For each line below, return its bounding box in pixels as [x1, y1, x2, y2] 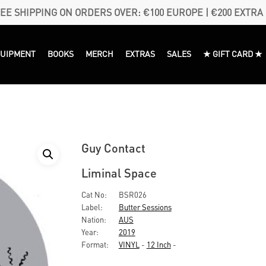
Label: [81, 202, 103, 212]
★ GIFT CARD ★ [203, 47, 263, 59]
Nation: [81, 214, 106, 224]
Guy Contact [81, 140, 145, 156]
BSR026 [116, 189, 147, 199]
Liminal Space [81, 165, 157, 180]
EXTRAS [125, 47, 156, 59]
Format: [81, 239, 109, 249]
